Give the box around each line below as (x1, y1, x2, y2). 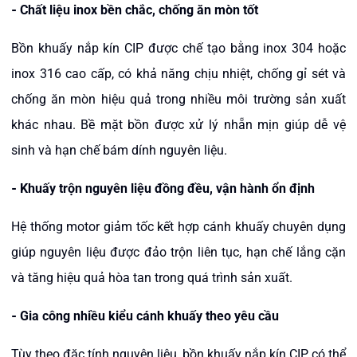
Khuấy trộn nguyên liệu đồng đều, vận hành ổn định (20, 181, 315, 196)
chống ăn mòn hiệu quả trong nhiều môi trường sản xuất (11, 92, 346, 107)
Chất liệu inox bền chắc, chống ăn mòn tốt (20, 2, 258, 18)
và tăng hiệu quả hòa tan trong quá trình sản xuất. (11, 270, 292, 285)
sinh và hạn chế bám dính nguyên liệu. (11, 143, 227, 158)
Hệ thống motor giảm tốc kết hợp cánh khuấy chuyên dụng (11, 219, 346, 234)
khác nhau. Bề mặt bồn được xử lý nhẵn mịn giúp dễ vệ (11, 117, 346, 132)
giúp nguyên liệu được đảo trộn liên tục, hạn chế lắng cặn (11, 245, 346, 260)
